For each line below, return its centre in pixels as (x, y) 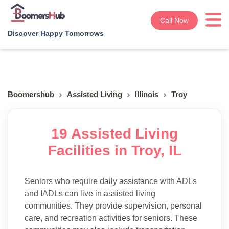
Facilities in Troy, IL (114, 151)
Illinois (147, 94)
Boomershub (31, 94)
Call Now (175, 20)
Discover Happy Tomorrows (56, 33)
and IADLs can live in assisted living (90, 193)
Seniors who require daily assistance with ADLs (111, 181)
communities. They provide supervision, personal (113, 206)
